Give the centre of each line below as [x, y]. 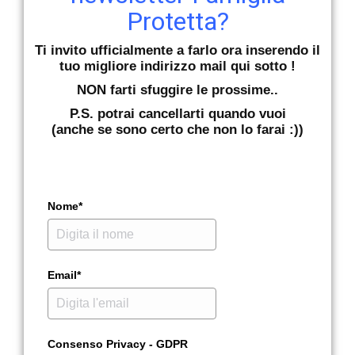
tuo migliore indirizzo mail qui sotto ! [177, 66]
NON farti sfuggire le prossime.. [177, 90]
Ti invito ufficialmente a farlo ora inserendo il [177, 50]
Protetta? [177, 21]
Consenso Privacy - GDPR [118, 344]
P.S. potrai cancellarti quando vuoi [177, 113]
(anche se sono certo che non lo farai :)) [177, 129]
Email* [64, 275]
